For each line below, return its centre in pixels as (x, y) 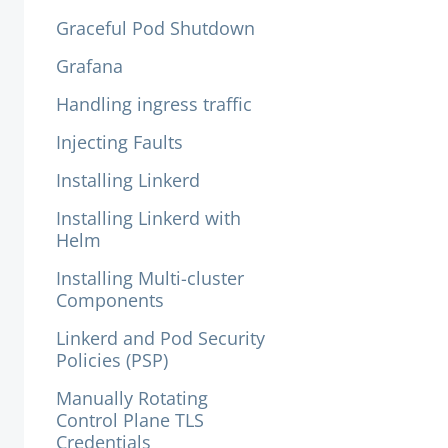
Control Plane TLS (130, 420)
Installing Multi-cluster (150, 278)
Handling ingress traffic (154, 104)
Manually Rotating (132, 398)
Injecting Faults (119, 142)
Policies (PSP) (112, 360)
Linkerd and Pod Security (160, 338)
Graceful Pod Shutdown (155, 28)
